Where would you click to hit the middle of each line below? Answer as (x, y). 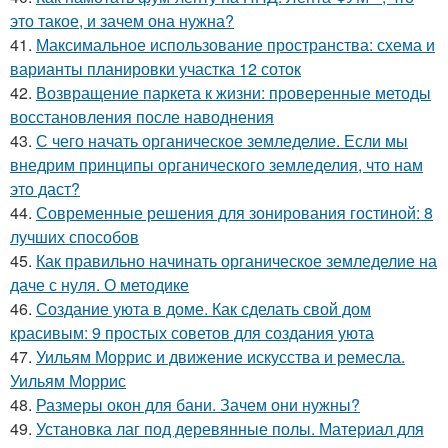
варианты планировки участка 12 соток (155, 69)
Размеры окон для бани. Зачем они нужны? (198, 405)
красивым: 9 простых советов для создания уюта (192, 333)
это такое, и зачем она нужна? (122, 21)
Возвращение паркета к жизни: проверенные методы (233, 93)
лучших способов (74, 237)
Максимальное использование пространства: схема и (235, 45)
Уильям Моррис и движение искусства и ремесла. (220, 357)
